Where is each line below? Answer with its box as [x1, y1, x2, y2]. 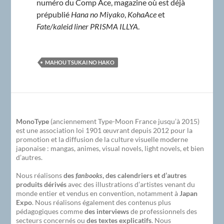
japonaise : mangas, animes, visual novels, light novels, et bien [16, 144, 204, 153]
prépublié [36, 9, 71, 19]
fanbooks [75, 171, 103, 180]
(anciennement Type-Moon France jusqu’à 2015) [49, 117, 200, 126]
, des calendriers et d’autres [102, 171, 187, 180]
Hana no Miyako [70, 9, 124, 19]
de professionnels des [129, 207, 197, 216]
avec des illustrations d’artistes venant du [66, 180, 195, 189]
